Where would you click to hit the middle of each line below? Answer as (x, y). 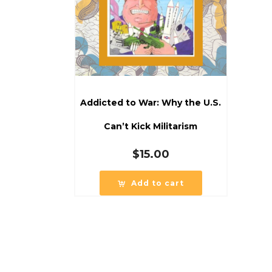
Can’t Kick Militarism (151, 126)
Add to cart (157, 183)
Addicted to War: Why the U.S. (151, 102)
